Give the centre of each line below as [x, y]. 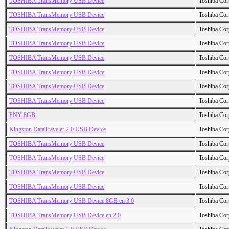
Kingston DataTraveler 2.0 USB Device [58, 130]
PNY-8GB [22, 115]
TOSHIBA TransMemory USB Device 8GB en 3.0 [72, 201]
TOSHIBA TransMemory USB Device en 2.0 [65, 215]
